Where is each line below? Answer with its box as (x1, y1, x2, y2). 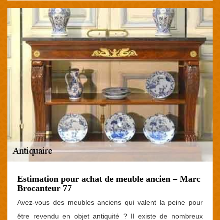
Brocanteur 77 (17, 183, 72, 193)
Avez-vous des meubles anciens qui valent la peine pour (17, 198, 203, 206)
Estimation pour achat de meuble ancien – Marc (17, 174, 200, 184)
